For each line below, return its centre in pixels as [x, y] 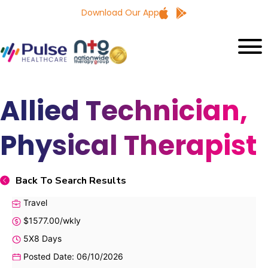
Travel [34, 202]
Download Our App [120, 12]
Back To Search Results [71, 180]
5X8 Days [41, 238]
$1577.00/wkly [51, 220]
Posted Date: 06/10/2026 [72, 256]
